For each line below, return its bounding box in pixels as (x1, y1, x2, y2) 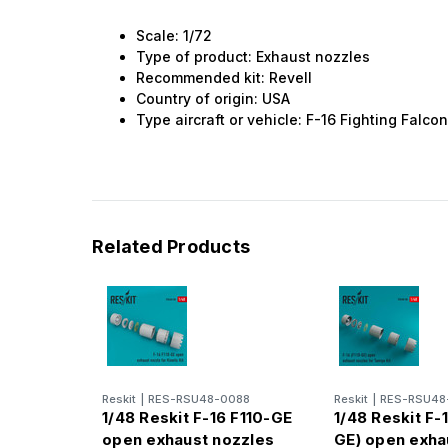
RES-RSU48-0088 (148, 391, 250, 406)
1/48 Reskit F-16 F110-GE (102, 407, 292, 427)
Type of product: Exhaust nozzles (136, 47, 371, 65)
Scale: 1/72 (136, 26, 213, 44)
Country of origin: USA (136, 89, 291, 107)
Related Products (92, 235, 250, 257)
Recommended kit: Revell (136, 68, 313, 86)
